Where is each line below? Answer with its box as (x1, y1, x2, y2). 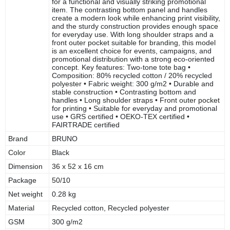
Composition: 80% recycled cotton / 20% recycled (52, 71, 212, 80)
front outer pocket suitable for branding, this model (52, 38, 216, 47)
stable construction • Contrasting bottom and (52, 87, 196, 96)
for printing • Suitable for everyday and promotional (52, 104, 217, 112)
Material (8, 203, 34, 212)
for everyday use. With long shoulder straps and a (52, 30, 214, 39)
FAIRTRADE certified (52, 120, 120, 129)
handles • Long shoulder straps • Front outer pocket (52, 95, 220, 104)
